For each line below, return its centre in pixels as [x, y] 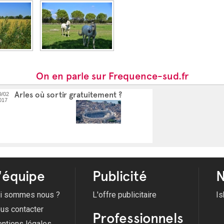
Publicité [120, 176]
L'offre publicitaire [124, 195]
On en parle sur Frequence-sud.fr [112, 76]
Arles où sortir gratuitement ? [68, 95]
